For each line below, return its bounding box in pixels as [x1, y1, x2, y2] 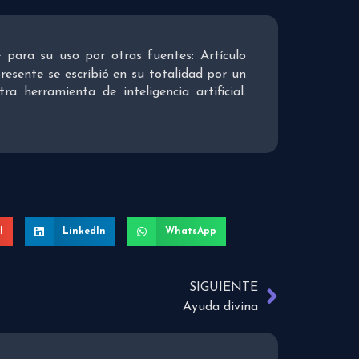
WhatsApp [164, 227, 216, 237]
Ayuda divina [183, 301, 258, 314]
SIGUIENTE [189, 281, 258, 295]
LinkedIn [63, 227, 107, 237]
